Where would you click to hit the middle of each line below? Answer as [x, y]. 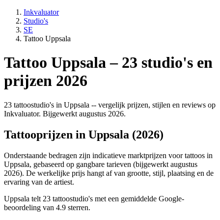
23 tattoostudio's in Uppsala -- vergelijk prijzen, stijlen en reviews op [110, 105]
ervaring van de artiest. [39, 182]
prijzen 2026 [46, 81]
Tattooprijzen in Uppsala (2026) [84, 134]
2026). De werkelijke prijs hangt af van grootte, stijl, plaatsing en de [109, 173]
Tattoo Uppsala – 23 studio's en [108, 63]
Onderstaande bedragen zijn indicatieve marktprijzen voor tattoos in [108, 155]
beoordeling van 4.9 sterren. [47, 207]
